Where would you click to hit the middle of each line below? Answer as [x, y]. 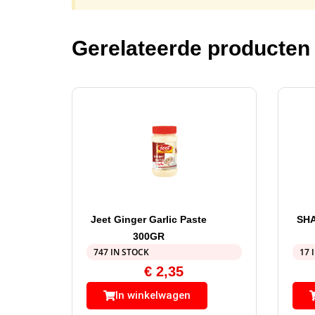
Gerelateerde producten [191, 49]
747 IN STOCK [121, 252]
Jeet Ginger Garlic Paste [148, 220]
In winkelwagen [153, 296]
